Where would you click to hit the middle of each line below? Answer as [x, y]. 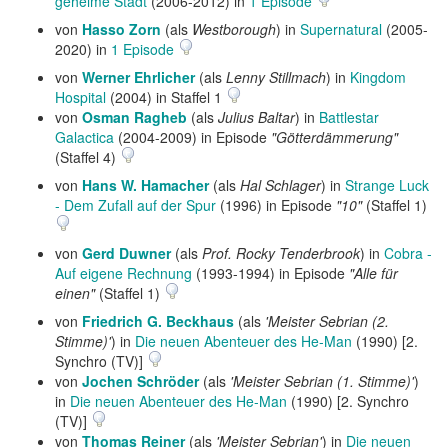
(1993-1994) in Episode [270, 273]
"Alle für [373, 273]
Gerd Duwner [126, 253]
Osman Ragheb [134, 117]
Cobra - [408, 253]
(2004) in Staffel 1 [166, 97]
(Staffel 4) [87, 157]
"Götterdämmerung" [334, 137]
